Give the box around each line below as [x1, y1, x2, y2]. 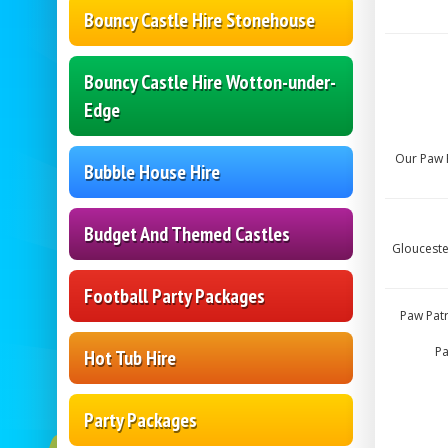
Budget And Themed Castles [84, 221, 290, 248]
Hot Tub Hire [84, 345, 176, 372]
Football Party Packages [84, 283, 265, 310]
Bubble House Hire [84, 159, 220, 186]
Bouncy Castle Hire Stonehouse [84, 7, 315, 34]
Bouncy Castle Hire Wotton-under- [84, 69, 336, 96]
